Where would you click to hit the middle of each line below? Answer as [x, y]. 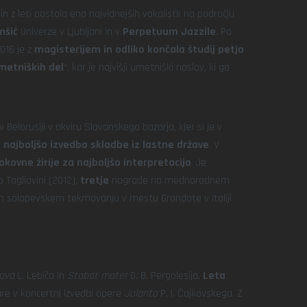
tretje [95, 181]
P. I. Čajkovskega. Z [200, 294]
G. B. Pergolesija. [165, 276]
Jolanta [141, 294]
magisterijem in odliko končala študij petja [139, 50]
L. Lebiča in [41, 276]
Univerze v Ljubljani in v [70, 32]
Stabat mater [97, 276]
